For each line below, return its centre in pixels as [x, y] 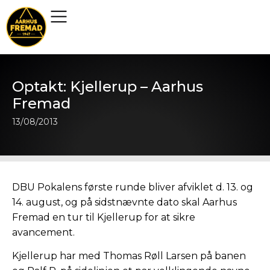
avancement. [43, 232]
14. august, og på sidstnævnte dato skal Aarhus [124, 202]
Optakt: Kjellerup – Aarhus [108, 86]
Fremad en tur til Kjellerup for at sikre [104, 217]
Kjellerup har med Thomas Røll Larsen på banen [129, 256]
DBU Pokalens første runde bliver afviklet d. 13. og [133, 187]
